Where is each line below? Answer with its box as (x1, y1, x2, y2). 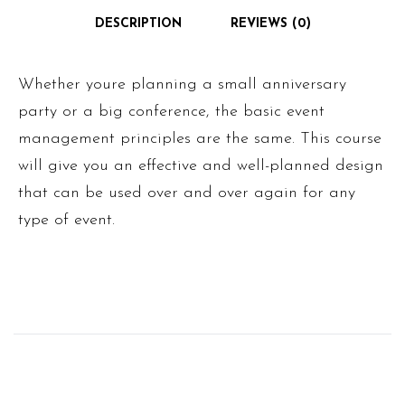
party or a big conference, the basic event (18, 103, 325, 121)
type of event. (18, 212, 115, 230)
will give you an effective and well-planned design (18, 157, 383, 175)
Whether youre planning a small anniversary (18, 76, 346, 94)
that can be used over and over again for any (18, 184, 355, 202)
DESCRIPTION (94, 17, 182, 32)
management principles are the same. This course (18, 130, 381, 148)
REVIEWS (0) (230, 17, 311, 32)
